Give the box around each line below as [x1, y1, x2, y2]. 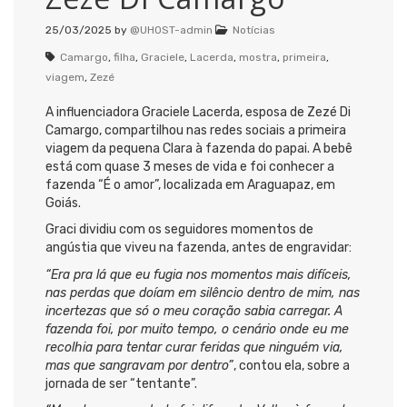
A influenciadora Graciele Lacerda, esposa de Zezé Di [45, 104, 351, 120]
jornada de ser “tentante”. [45, 375, 197, 392]
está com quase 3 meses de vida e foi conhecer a [45, 158, 334, 174]
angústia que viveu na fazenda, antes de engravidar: [45, 240, 352, 256]
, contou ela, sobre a [233, 357, 350, 373]
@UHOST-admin [130, 23, 213, 36]
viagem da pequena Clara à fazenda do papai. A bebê [45, 140, 352, 156]
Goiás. [45, 194, 81, 211]
